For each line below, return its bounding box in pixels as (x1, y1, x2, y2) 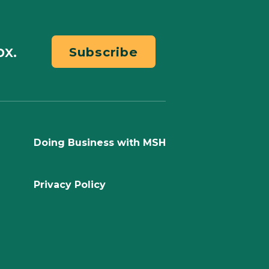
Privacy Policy (34, 178, 106, 190)
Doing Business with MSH (34, 136, 166, 148)
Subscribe (69, 44, 139, 59)
